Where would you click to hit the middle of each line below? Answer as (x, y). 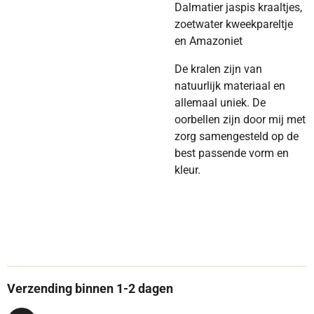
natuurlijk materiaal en (230, 86)
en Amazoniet (209, 41)
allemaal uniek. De (220, 103)
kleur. (187, 170)
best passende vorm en (232, 153)
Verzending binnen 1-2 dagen (91, 288)
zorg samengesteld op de (237, 136)
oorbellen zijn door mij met (240, 120)
